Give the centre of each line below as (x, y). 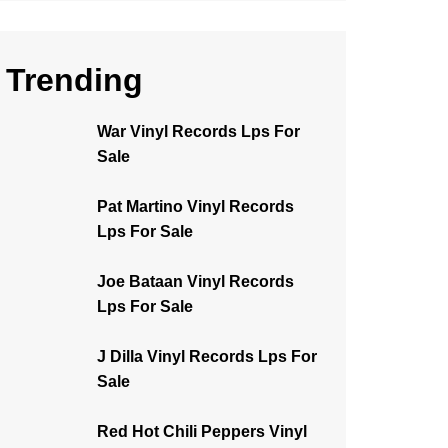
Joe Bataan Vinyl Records (195, 281)
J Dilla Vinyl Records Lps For (207, 356)
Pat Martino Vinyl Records (195, 206)
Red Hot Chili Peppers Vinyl (202, 431)
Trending (74, 80)
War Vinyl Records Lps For (198, 131)
